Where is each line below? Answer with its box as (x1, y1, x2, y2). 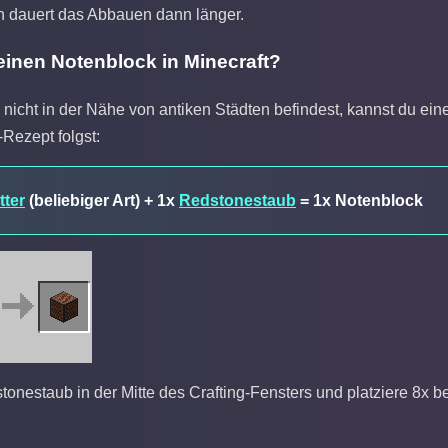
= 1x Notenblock (296, 192, 423, 210)
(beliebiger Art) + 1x (25, 192, 179, 210)
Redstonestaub (179, 192, 296, 210)
